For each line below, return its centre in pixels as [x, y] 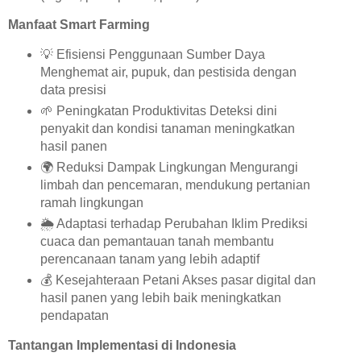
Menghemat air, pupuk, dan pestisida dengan [168, 72]
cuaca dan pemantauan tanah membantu [157, 241]
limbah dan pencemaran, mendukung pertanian [175, 185]
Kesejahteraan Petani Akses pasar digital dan [184, 280]
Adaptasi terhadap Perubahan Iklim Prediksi [180, 223]
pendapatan [74, 315]
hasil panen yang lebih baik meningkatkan [160, 297]
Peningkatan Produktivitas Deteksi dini [165, 110]
